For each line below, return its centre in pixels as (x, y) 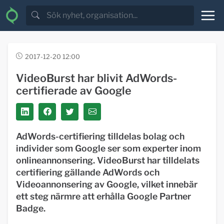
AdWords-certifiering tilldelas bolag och (100, 136)
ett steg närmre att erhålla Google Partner (103, 196)
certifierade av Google (74, 90)
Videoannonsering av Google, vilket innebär (107, 184)
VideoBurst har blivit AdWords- (96, 78)
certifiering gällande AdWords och (88, 172)
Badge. (31, 208)
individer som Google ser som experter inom (108, 148)
